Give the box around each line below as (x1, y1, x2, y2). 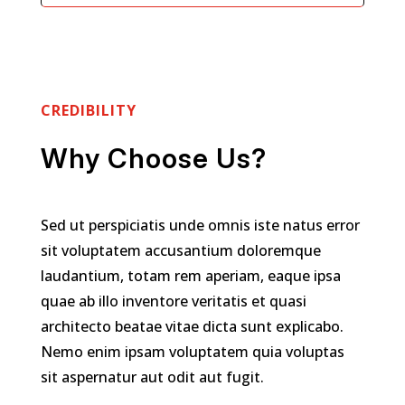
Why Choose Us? (40, 142, 267, 175)
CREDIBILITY (40, 100, 137, 121)
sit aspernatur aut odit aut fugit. (40, 367, 264, 388)
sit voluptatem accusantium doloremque (40, 240, 321, 261)
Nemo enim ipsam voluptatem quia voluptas (40, 342, 344, 363)
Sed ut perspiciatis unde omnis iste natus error (40, 215, 360, 236)
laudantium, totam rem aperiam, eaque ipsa (40, 266, 341, 287)
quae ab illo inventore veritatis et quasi (40, 291, 306, 312)
